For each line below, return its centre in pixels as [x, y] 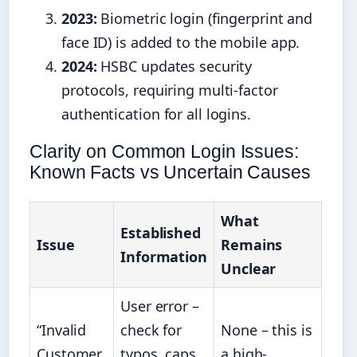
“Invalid [62, 330]
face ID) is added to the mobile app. [181, 43]
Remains [252, 245]
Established [161, 233]
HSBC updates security [175, 67]
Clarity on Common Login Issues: [164, 152]
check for [151, 330]
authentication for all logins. [156, 114]
